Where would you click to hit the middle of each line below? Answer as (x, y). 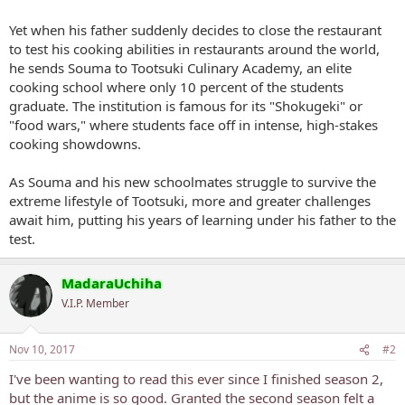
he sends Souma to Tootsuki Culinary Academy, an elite (180, 67)
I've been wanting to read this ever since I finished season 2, (196, 379)
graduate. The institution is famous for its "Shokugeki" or (186, 105)
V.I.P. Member (95, 303)
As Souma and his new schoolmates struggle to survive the (193, 181)
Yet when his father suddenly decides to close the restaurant (195, 29)
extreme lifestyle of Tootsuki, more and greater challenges (190, 200)
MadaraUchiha (112, 283)
